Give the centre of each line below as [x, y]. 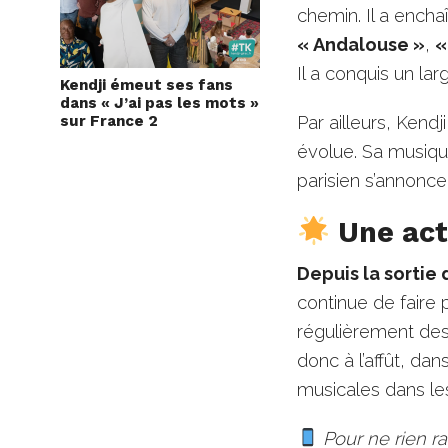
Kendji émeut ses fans [146, 85]
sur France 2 [109, 121]
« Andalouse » [361, 44]
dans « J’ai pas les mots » [159, 103]
